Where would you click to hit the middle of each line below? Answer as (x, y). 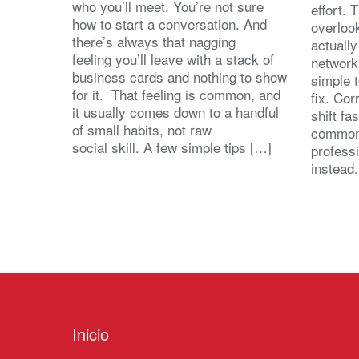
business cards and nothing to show (179, 76)
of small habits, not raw (142, 129)
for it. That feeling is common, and (176, 94)
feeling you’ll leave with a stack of (173, 58)
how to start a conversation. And (169, 23)
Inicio (91, 334)
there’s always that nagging (154, 41)
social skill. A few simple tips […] (172, 147)
